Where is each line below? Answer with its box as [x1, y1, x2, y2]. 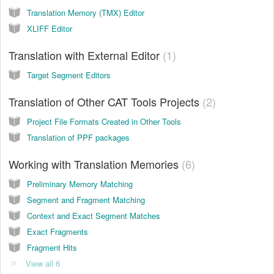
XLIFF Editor [27, 22, 72, 34]
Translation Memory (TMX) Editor [27, 6, 144, 18]
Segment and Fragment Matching [27, 193, 145, 206]
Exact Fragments [27, 225, 88, 237]
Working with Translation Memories [9, 155, 182, 172]
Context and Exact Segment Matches [27, 209, 160, 221]
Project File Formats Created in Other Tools [27, 115, 181, 127]
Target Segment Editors [27, 68, 111, 81]
